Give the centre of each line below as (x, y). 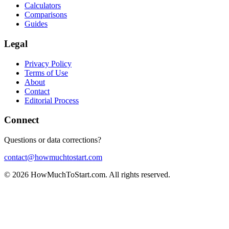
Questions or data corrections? (53, 140)
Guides (36, 24)
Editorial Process (52, 100)
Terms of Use (46, 73)
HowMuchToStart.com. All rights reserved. (99, 175)
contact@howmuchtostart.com (53, 157)
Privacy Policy (48, 63)
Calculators (43, 6)
